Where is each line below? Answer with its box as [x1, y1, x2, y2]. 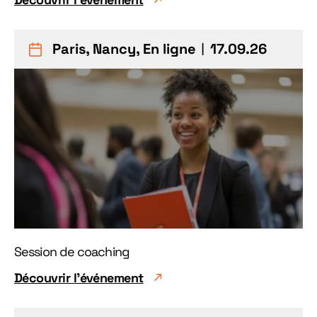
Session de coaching [14, 243, 129, 260]
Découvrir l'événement [14, 270, 144, 286]
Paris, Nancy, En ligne [52, 40, 196, 58]
